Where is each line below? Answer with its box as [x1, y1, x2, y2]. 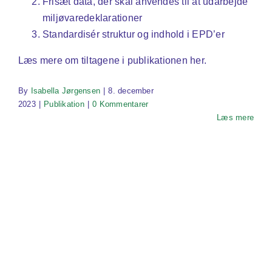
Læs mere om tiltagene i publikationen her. [18, 55, 207, 66]
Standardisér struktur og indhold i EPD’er [42, 29, 225, 39]
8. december [108, 86, 154, 95]
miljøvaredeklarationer [42, 12, 143, 23]
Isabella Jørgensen [30, 86, 101, 95]
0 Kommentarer [92, 99, 149, 109]
